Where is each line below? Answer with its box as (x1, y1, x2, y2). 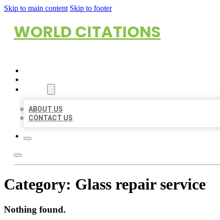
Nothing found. (4, 204, 66, 215)
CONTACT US (28, 114, 73, 122)
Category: (4, 175, 75, 193)
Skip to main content (4, 4, 68, 12)
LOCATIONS (24, 76, 62, 83)
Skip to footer (70, 4, 112, 12)
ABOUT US (28, 105, 63, 113)
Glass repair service (75, 175, 206, 193)
